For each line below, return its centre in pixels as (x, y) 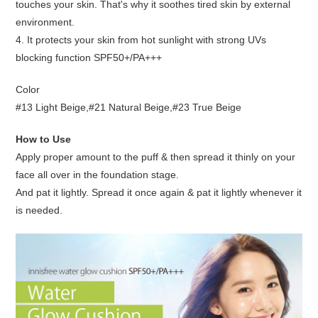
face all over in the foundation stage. (98, 175)
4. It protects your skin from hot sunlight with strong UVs (141, 40)
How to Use (44, 139)
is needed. (39, 210)
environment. (45, 22)
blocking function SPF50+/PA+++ (89, 57)
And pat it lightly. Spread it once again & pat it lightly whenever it (159, 192)
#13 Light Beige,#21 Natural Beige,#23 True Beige (129, 107)
